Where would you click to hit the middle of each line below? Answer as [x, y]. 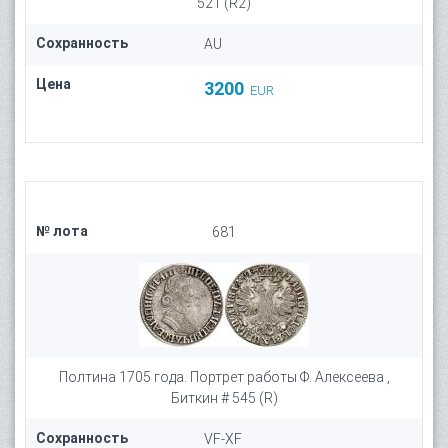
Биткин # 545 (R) [224, 398]
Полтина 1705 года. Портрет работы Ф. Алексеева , [224, 377]
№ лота [62, 231]
